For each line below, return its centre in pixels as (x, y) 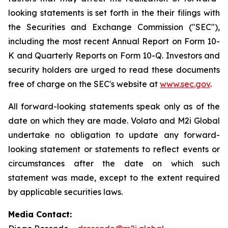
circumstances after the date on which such (114, 163)
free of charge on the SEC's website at (84, 84)
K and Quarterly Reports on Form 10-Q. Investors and (114, 55)
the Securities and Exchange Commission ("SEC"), (114, 27)
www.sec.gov (185, 84)
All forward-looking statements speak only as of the (114, 106)
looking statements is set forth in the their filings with (114, 13)
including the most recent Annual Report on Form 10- (114, 41)
